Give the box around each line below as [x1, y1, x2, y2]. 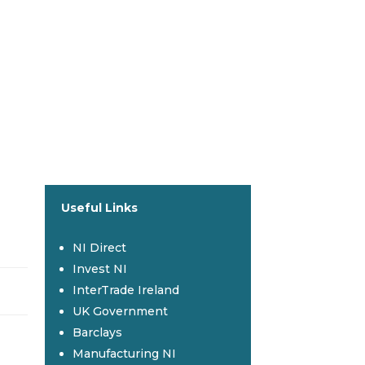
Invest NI [72, 262, 127, 277]
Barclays [72, 325, 122, 341]
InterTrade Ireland [72, 283, 179, 298]
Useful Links [60, 200, 138, 215]
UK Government [72, 304, 168, 319]
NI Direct [72, 240, 126, 256]
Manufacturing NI [72, 346, 176, 362]
